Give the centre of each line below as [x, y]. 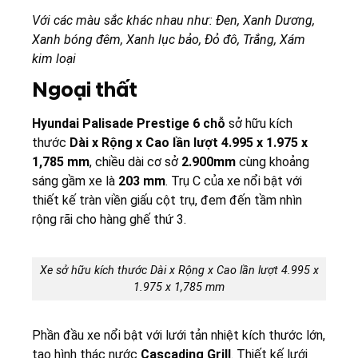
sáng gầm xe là [75, 181]
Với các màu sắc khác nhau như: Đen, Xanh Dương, [173, 21]
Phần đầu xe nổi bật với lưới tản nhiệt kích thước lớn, [179, 335]
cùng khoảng [272, 162]
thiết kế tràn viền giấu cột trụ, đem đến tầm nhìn [167, 201]
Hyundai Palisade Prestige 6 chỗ [129, 124]
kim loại [54, 59]
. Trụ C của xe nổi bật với [234, 181]
